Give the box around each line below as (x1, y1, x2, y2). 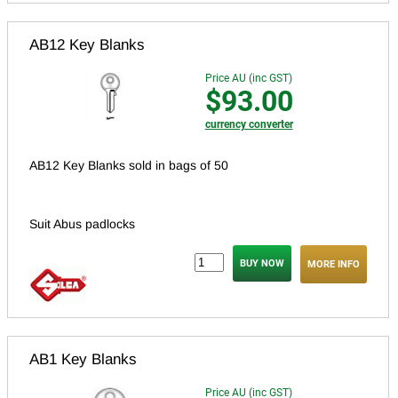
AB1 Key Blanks (29, 350, 137, 368)
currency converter (204, 117, 293, 131)
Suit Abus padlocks (29, 216, 135, 231)
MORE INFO (307, 258, 360, 270)
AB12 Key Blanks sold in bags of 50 (29, 157, 228, 172)
